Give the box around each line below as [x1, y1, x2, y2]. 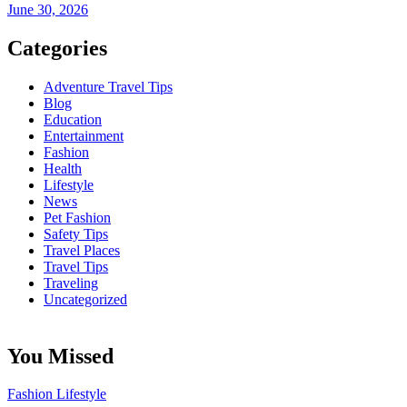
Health [44, 160, 82, 176]
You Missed [7, 343, 114, 368]
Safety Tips [44, 225, 108, 242]
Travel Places [44, 242, 120, 258]
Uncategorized [44, 291, 127, 307]
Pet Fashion [44, 209, 111, 225]
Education [44, 111, 102, 127]
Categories [7, 35, 107, 60]
